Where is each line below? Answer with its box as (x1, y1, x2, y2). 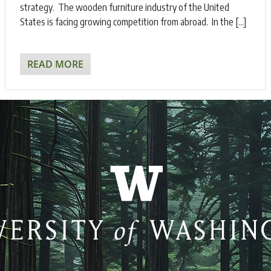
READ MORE (27, 57, 83, 71)
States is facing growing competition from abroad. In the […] (20, 16, 246, 28)
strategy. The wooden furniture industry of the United (20, 1, 229, 14)
